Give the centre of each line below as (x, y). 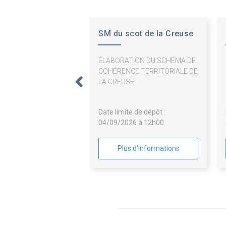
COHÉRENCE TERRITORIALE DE (148, 71)
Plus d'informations (148, 149)
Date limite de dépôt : (132, 112)
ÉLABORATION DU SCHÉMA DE (147, 61)
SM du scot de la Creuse (146, 34)
